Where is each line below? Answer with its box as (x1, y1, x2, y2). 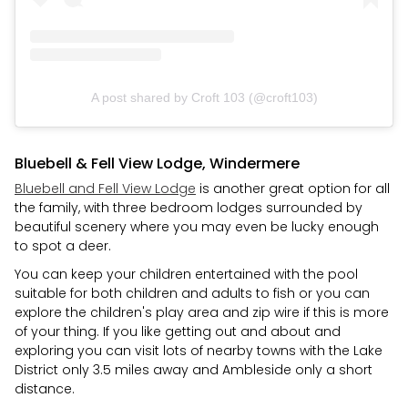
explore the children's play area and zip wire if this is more (15, 302, 389, 321)
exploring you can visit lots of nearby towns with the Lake (15, 341, 382, 360)
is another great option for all (196, 178, 390, 198)
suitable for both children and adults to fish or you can (15, 283, 370, 302)
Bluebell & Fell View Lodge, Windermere (15, 152, 300, 174)
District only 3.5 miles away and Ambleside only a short (15, 360, 372, 379)
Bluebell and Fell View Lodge (15, 178, 196, 198)
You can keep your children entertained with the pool (15, 264, 358, 283)
